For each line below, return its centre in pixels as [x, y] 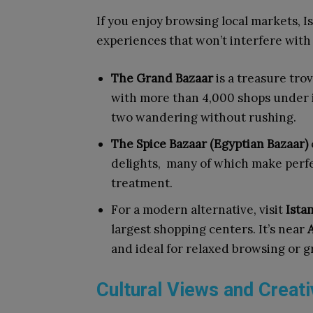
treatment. [142, 183]
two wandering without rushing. [204, 117]
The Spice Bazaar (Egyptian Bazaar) [210, 144]
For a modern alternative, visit [198, 210]
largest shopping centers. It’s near [209, 229]
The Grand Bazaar [162, 78]
